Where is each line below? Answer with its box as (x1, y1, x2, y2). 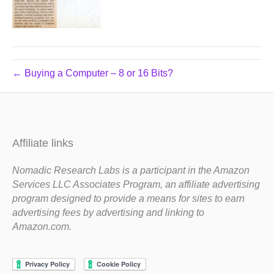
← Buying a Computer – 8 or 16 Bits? (12, 68, 173, 78)
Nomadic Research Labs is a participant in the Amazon (12, 165, 250, 176)
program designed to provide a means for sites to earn (12, 193, 245, 204)
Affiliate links (12, 137, 73, 149)
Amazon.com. (12, 221, 72, 232)
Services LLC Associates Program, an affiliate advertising (12, 179, 260, 190)
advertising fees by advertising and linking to (12, 207, 204, 218)
